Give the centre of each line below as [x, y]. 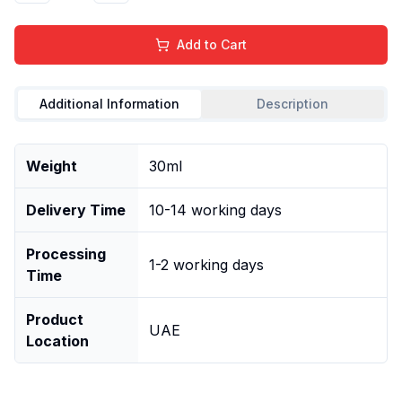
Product [55, 319]
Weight [52, 166]
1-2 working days [206, 264]
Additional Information [109, 103]
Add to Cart [212, 44]
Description [293, 103]
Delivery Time [76, 210]
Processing [66, 253]
